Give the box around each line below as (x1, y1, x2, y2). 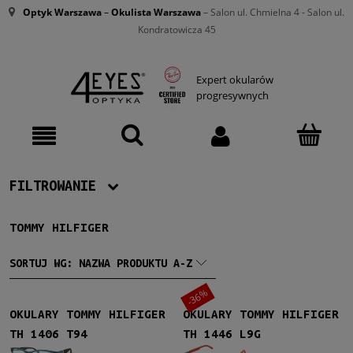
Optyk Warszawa (23, 6, 102, 19)
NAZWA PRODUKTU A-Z (79, 256, 192, 269)
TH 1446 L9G (183, 327, 262, 341)
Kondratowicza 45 (137, 23, 216, 36)
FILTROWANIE (9, 177, 104, 193)
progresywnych (196, 88, 269, 102)
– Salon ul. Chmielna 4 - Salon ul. (201, 6, 344, 19)
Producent (9, 228, 64, 243)
